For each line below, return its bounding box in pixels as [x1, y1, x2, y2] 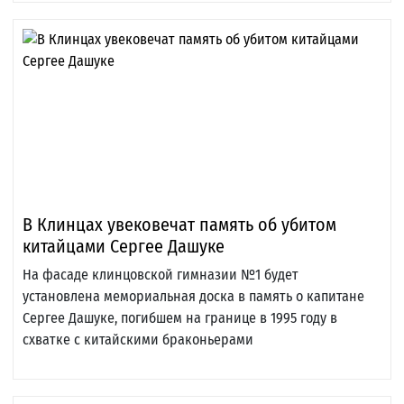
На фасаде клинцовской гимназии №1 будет [23, 266, 298, 284]
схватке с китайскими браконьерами [23, 331, 253, 349]
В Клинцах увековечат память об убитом [23, 214, 336, 236]
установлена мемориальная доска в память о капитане [23, 288, 364, 306]
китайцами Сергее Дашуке [23, 235, 225, 258]
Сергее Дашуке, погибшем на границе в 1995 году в [23, 309, 337, 327]
